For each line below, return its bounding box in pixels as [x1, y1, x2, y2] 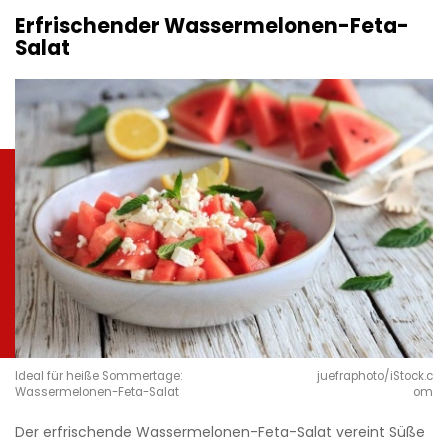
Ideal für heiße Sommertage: [15, 368, 182, 385]
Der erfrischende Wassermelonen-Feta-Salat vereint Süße [15, 422, 425, 443]
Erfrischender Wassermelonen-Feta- [15, 12, 409, 41]
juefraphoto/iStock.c [316, 368, 433, 385]
